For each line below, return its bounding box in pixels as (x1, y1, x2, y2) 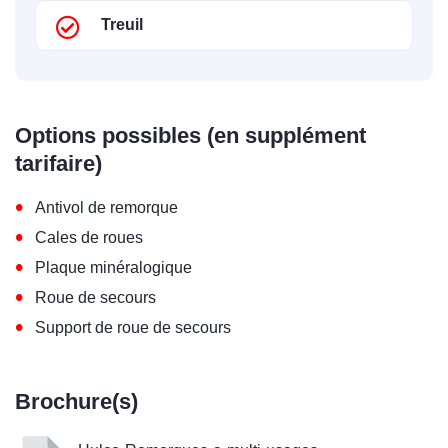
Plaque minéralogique (35, 259, 192, 276)
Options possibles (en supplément (15, 123, 366, 148)
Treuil (101, 16, 143, 33)
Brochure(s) (15, 389, 138, 414)
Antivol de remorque (35, 199, 178, 216)
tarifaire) (15, 151, 102, 176)
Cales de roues (35, 229, 143, 246)
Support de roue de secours (35, 319, 231, 336)
